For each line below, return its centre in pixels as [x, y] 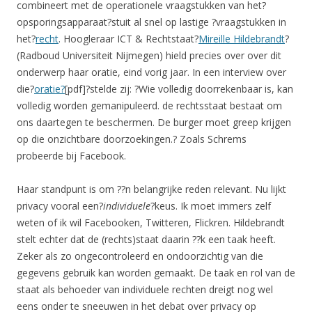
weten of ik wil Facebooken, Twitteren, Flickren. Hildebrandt [151, 223]
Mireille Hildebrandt [242, 39]
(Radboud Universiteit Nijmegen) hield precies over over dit [149, 56]
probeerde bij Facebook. [71, 156]
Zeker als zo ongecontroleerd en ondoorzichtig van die [140, 256]
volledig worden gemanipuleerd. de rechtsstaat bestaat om [149, 106]
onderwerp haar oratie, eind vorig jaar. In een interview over [151, 72]
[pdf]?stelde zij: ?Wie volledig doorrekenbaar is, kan [179, 89]
